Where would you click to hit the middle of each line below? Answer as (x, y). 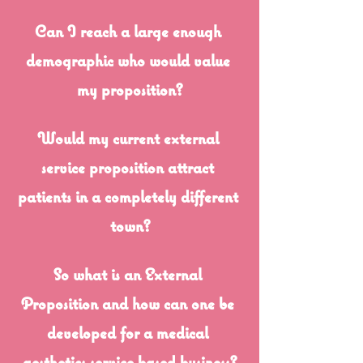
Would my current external (130, 141)
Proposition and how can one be (130, 306)
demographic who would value (130, 63)
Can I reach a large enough (130, 34)
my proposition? (130, 92)
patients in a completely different (130, 199)
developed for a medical (130, 335)
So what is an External (130, 277)
